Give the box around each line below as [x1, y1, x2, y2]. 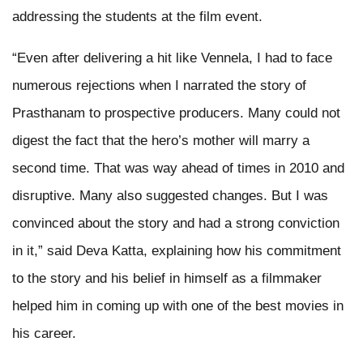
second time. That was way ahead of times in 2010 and [12, 160, 344, 176]
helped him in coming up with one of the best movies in [12, 297, 344, 314]
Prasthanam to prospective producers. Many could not [12, 105, 340, 121]
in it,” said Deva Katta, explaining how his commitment [12, 242, 341, 258]
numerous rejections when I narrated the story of [12, 77, 306, 93]
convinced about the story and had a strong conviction [12, 215, 340, 231]
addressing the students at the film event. [12, 8, 263, 24]
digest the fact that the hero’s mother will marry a [12, 132, 310, 148]
